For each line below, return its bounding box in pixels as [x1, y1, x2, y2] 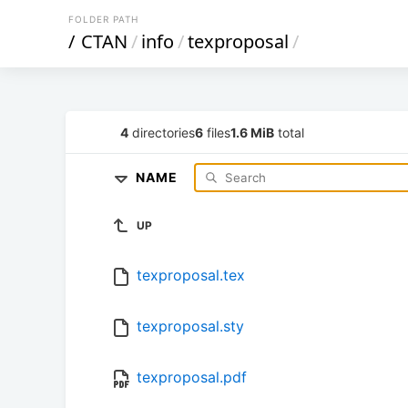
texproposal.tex [137, 266, 245, 285]
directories [128, 124, 195, 140]
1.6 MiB [230, 124, 274, 140]
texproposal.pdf [137, 368, 247, 387]
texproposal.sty [137, 317, 244, 336]
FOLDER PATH [68, 14, 138, 25]
